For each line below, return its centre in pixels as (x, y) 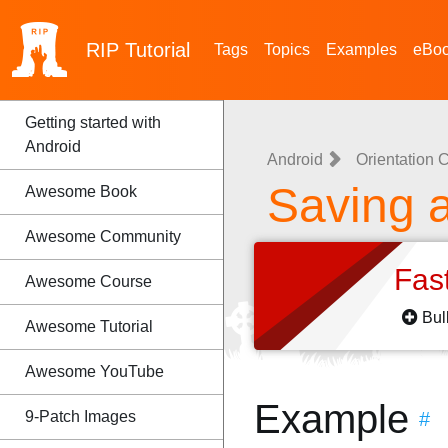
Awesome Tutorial (89, 326)
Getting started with (93, 122)
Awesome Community (103, 236)
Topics (287, 49)
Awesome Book (81, 191)
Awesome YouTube (94, 371)
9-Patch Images (80, 416)
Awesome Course (88, 281)
